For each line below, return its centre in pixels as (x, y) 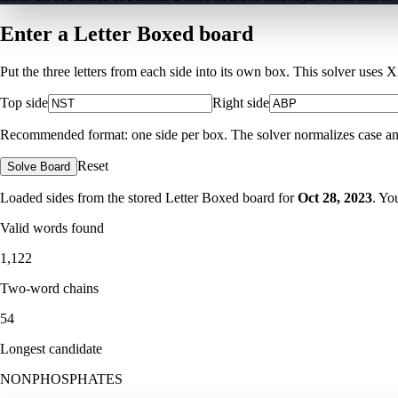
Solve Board (39, 166)
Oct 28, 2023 (335, 197)
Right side (241, 102)
